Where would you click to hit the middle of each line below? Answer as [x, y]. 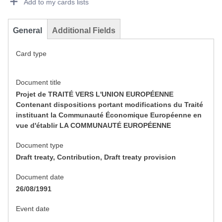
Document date [40, 177]
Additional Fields [84, 31]
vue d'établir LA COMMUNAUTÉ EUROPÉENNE [93, 126]
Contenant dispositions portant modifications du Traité [110, 105]
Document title [38, 83]
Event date [33, 209]
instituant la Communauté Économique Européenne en [109, 115]
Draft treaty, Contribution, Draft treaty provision [96, 157]
